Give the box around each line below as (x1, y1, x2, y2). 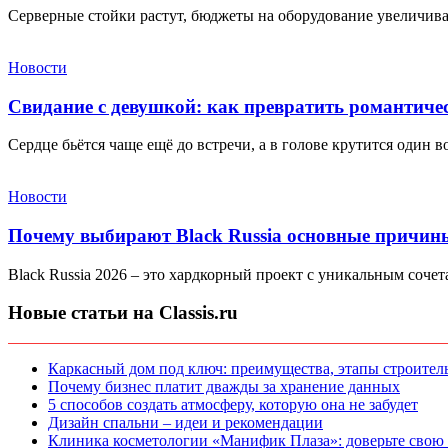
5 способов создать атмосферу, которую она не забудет (48, 396, 418, 414)
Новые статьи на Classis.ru (8, 302, 238, 324)
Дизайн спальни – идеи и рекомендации (48, 414, 323, 432)
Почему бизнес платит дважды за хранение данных (48, 378, 400, 396)
